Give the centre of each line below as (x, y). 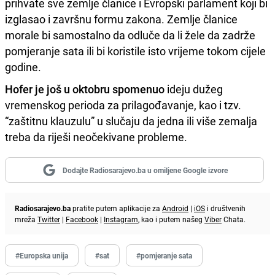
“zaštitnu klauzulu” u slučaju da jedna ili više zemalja (131, 121)
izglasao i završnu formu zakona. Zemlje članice (121, 19)
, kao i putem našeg (171, 219)
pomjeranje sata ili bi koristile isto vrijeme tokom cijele (135, 51)
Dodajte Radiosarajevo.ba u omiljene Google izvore (145, 170)
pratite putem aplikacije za (116, 208)
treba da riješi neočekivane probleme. (96, 137)
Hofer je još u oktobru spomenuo (85, 89)
